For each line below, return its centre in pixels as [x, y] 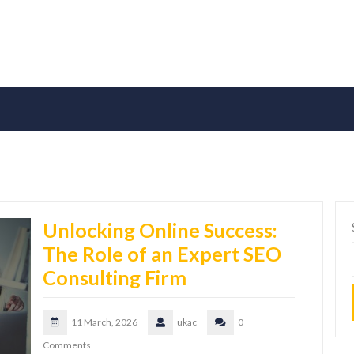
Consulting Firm [115, 278]
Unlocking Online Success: [160, 230]
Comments [67, 345]
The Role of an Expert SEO [162, 254]
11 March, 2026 [104, 322]
